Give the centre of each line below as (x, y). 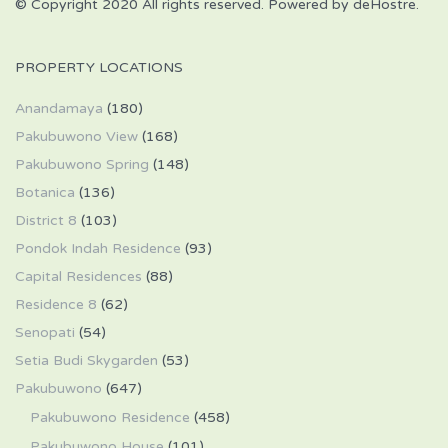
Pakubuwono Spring (82, 164)
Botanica (45, 192)
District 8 (46, 220)
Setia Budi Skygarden (86, 360)
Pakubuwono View (76, 136)
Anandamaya (59, 108)
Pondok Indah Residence (98, 248)
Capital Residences (78, 276)
